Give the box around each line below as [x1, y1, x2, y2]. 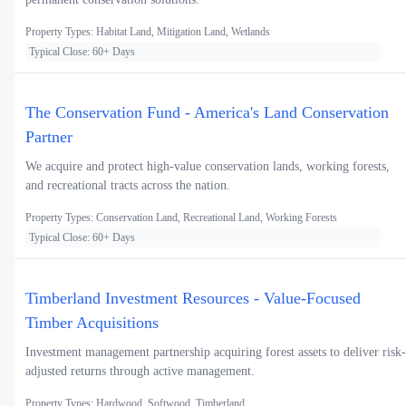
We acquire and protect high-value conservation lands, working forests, [25, 159, 390, 173]
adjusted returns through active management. [25, 363, 255, 378]
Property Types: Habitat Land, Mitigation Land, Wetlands [25, 24, 270, 38]
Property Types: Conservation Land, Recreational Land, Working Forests [25, 210, 337, 224]
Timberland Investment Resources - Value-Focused [25, 288, 361, 307]
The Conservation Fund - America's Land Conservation [25, 102, 389, 121]
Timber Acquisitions [25, 313, 159, 332]
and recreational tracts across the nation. [25, 178, 230, 192]
